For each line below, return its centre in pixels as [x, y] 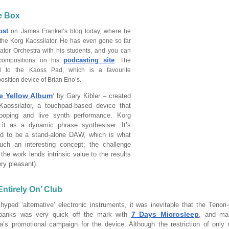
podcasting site [89, 60]
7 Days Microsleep [165, 214]
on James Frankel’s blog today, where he [70, 31]
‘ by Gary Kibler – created [92, 96]
